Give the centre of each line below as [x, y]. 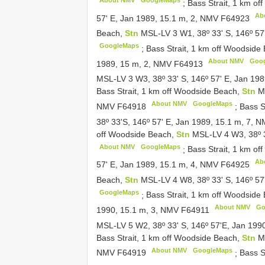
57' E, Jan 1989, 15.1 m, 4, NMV [159, 165]
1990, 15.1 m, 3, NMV [139, 210]
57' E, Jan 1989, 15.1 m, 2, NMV [159, 18]
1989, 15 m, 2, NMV [135, 64]
